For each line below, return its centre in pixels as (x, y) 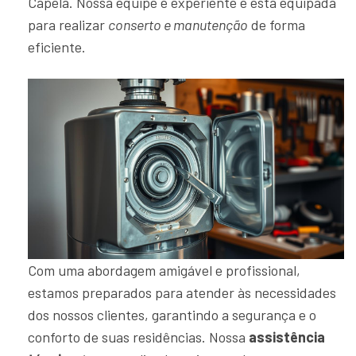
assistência (287, 337)
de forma (277, 25)
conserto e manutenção (178, 25)
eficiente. (57, 47)
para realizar (68, 25)
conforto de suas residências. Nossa (138, 337)
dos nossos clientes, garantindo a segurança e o (172, 315)
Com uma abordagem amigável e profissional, (164, 271)
